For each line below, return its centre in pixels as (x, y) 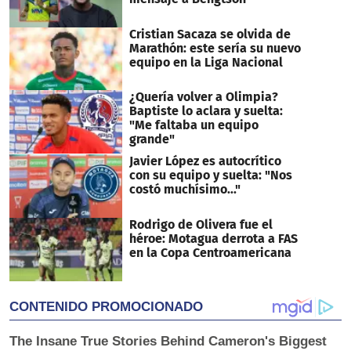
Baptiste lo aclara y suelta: (206, 111)
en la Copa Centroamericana (210, 252)
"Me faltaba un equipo (194, 125)
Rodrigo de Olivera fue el (201, 224)
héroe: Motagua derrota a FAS (213, 238)
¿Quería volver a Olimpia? (203, 97)
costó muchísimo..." (185, 190)
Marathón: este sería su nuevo (215, 48)
